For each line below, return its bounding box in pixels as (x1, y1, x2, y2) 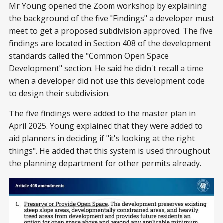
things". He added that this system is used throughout (9, 145, 210, 157)
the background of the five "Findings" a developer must (9, 13, 214, 24)
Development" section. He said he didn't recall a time (9, 63, 203, 74)
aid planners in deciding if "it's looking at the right (9, 133, 195, 144)
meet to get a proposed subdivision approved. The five (9, 25, 213, 37)
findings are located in (9, 38, 93, 49)
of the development (136, 38, 211, 49)
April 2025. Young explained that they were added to (9, 120, 203, 132)
